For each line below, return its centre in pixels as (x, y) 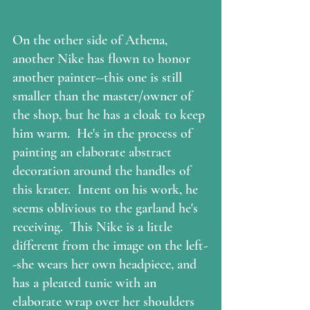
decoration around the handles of (103, 171)
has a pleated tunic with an (86, 283)
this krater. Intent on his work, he (107, 189)
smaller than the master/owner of (104, 96)
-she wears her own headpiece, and (106, 264)
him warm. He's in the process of (104, 133)
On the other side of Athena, (92, 40)
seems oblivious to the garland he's (107, 208)
